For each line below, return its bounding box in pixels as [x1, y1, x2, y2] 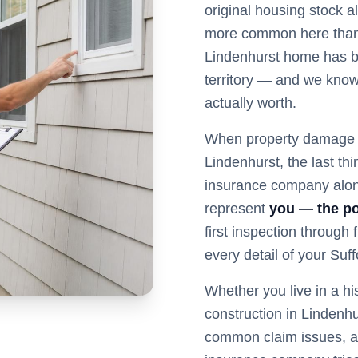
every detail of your [205, 247, 326, 263]
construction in [205, 306, 301, 322]
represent [205, 201, 265, 217]
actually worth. [205, 95, 296, 111]
